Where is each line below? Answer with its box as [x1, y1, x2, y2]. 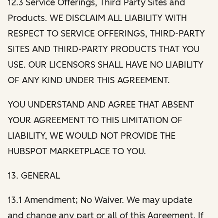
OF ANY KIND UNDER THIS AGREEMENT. [8, 74, 170, 86]
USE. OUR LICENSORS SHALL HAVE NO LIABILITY [8, 59, 203, 70]
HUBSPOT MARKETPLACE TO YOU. [8, 145, 146, 157]
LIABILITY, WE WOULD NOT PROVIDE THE [8, 130, 176, 141]
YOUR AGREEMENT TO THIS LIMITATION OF [8, 114, 182, 126]
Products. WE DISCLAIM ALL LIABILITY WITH [8, 12, 187, 23]
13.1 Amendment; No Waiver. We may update [8, 194, 192, 205]
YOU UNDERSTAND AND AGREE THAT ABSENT [8, 99, 194, 110]
